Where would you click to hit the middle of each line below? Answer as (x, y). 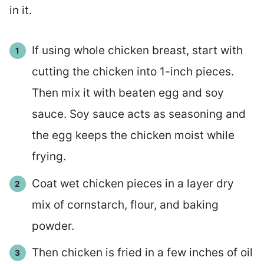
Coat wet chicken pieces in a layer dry (133, 183)
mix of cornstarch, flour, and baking (125, 204)
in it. (20, 11)
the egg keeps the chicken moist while (133, 136)
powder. (53, 226)
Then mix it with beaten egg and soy (128, 93)
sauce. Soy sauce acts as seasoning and (138, 114)
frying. (49, 157)
